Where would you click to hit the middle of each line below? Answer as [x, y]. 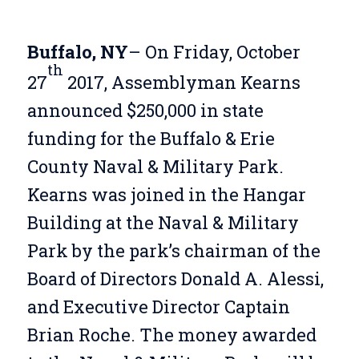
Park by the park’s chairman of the [173, 251]
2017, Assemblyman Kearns [182, 83]
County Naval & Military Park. [155, 167]
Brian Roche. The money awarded [171, 335]
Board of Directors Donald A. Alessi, [175, 279]
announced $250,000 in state [145, 111]
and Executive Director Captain [158, 307]
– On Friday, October [214, 52]
